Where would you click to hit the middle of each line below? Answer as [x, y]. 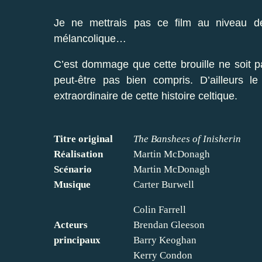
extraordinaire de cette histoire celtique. [149, 96]
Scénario [73, 169]
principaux [77, 240]
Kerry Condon [163, 255]
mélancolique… [90, 38]
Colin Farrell [160, 209]
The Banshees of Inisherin [187, 139]
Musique [72, 184]
